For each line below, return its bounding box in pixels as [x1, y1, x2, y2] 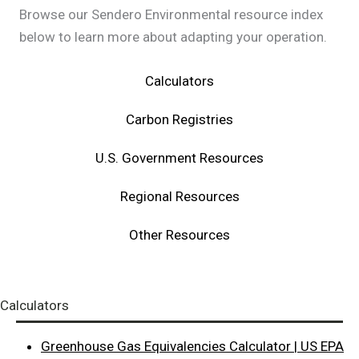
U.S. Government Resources [95, 149, 264, 166]
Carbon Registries [126, 111, 233, 127]
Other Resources [129, 226, 230, 243]
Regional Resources [119, 188, 240, 204]
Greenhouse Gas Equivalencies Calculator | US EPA [41, 337, 344, 354]
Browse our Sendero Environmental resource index [19, 6, 323, 22]
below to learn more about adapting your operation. [19, 28, 327, 45]
